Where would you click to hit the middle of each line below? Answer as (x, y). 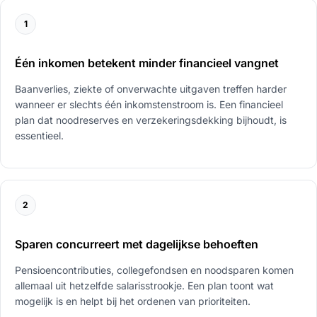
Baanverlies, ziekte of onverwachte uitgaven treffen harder (151, 88)
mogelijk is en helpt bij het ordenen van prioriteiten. (133, 301)
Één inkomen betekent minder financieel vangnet (147, 63)
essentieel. (39, 135)
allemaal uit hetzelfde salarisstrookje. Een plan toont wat (144, 285)
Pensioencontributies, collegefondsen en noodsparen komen (154, 270)
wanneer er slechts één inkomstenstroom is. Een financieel (149, 104)
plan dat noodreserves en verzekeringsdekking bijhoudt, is (151, 120)
